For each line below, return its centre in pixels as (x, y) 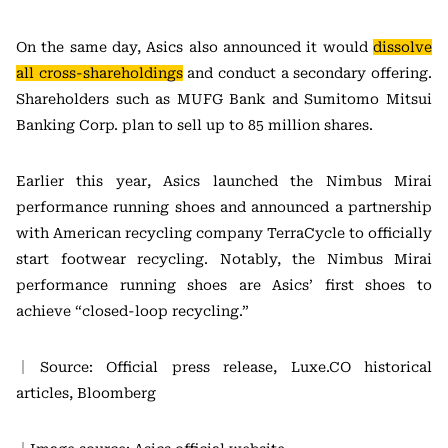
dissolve (402, 47)
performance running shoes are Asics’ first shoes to (224, 285)
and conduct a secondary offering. (307, 73)
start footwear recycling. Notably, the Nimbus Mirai (224, 259)
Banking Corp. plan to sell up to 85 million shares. (194, 125)
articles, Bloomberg (86, 393)
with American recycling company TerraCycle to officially (224, 233)
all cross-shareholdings (99, 73)
